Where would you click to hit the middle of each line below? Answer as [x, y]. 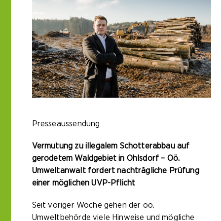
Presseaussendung [66, 123]
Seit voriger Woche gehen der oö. [93, 205]
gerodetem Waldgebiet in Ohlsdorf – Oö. [106, 158]
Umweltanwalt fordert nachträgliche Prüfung [115, 170]
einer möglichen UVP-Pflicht [84, 183]
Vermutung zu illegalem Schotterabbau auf [111, 146]
